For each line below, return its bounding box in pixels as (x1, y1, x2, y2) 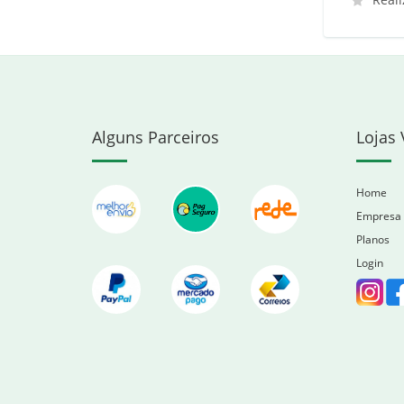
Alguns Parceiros (92, 126, 219, 148)
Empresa (355, 208, 401, 224)
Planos (355, 232, 390, 247)
